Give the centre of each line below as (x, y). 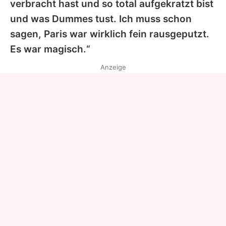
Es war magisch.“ (50, 49)
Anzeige (113, 67)
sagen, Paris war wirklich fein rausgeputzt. (110, 34)
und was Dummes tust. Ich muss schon (101, 19)
